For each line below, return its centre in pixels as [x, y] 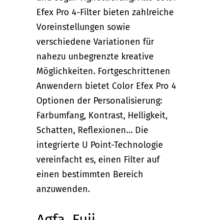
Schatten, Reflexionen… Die [92, 130]
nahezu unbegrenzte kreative [95, 56]
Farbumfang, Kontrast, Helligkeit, [102, 115]
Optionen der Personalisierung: [99, 100]
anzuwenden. [63, 189]
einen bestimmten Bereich [90, 174]
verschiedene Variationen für [95, 41]
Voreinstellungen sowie [83, 27]
